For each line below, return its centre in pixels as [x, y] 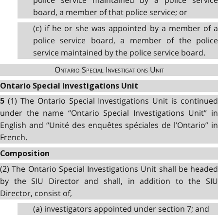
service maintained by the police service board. [119, 52]
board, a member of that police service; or [110, 12]
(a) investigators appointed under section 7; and [121, 209]
